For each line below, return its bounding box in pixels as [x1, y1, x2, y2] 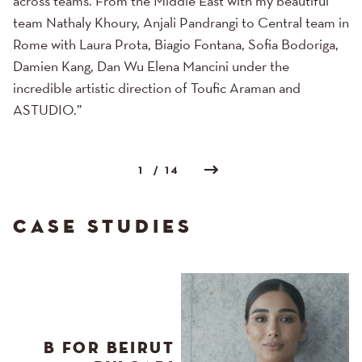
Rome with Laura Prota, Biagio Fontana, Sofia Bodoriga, [13, 38, 339, 53]
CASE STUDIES [13, 217, 193, 237]
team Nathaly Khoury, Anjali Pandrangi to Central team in [13, 16, 349, 31]
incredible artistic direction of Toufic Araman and [13, 82, 301, 96]
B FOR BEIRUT [44, 339, 175, 356]
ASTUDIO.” [13, 103, 82, 118]
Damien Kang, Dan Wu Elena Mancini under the [13, 60, 289, 74]
